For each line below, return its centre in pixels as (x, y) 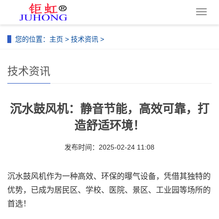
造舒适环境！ (109, 125)
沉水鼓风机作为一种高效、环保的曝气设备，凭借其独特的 (109, 176)
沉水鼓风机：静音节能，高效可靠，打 (109, 109)
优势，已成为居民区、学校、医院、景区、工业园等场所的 (109, 190)
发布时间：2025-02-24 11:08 (109, 147)
